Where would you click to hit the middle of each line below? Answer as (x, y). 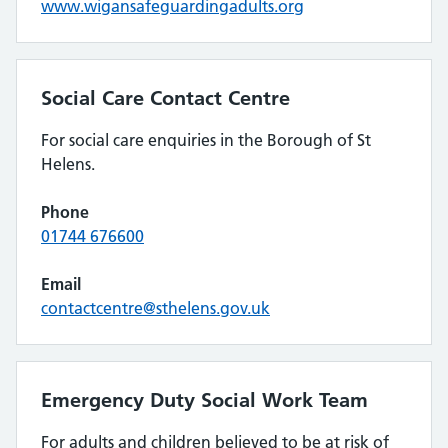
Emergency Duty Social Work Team (204, 400)
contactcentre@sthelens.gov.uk (155, 308)
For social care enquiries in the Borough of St (206, 140)
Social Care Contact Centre (165, 98)
